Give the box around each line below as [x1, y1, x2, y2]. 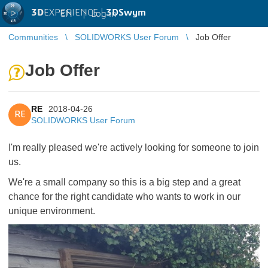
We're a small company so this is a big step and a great [8, 177, 240, 187]
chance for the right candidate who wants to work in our [8, 191, 240, 202]
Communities [8, 32, 58, 42]
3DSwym [106, 8, 146, 17]
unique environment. [8, 206, 95, 216]
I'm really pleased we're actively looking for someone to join [8, 142, 259, 153]
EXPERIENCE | [44, 8, 106, 17]
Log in [91, 8, 117, 19]
